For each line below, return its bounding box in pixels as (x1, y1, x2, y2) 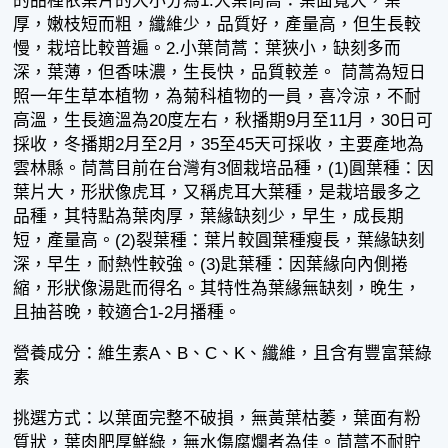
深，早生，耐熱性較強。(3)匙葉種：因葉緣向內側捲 (13, 255, 409, 275)
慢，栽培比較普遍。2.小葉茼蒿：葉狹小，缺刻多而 (13, 39, 402, 59)
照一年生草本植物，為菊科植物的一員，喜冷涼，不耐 (13, 87, 422, 107)
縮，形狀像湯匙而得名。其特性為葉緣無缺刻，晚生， (13, 279, 422, 299)
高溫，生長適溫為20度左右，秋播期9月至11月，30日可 (13, 111, 434, 131)
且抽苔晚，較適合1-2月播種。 (13, 303, 242, 323)
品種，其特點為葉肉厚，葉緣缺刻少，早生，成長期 (13, 207, 405, 227)
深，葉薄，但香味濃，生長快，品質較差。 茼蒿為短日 (13, 63, 427, 83)
